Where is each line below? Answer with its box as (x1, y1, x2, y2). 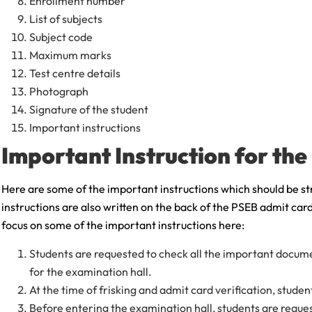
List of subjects (29, 12, 102, 26)
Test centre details (29, 66, 120, 81)
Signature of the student (29, 102, 148, 117)
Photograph (29, 84, 88, 99)
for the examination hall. (29, 264, 152, 279)
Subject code (29, 30, 93, 45)
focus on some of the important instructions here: (1, 218, 244, 233)
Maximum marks (29, 48, 111, 63)
